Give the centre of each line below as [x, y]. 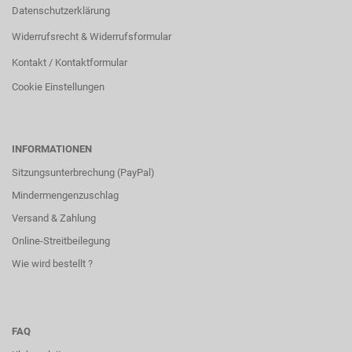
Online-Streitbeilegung [61, 241]
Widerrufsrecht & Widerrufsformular [92, 37]
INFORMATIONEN [52, 149]
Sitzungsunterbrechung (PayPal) [83, 172]
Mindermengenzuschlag [65, 195]
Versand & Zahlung [54, 218]
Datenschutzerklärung [61, 11]
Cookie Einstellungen [58, 87]
